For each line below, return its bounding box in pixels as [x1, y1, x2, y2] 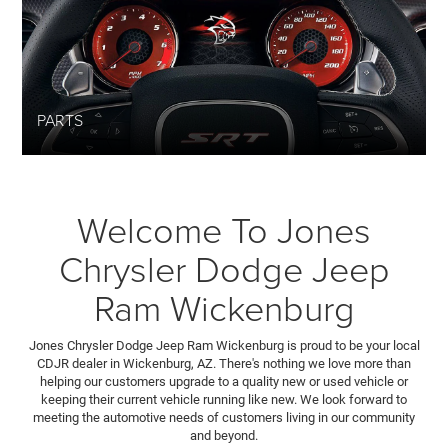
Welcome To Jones [77, 203, 371, 254]
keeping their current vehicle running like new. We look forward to [41, 391, 407, 407]
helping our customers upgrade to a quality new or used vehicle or [40, 373, 408, 389]
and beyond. [190, 427, 258, 443]
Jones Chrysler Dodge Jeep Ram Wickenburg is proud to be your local [28, 337, 420, 353]
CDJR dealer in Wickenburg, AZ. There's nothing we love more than [37, 355, 411, 371]
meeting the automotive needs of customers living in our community [33, 409, 415, 425]
